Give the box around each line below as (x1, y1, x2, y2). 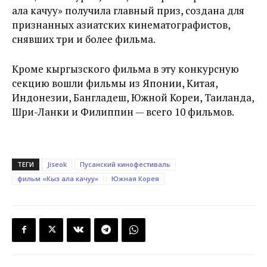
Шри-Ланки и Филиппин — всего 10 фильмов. (12, 104, 234, 119)
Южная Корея (111, 173, 159, 183)
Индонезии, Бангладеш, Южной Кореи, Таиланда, (12, 90, 254, 104)
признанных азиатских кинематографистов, (12, 17, 230, 32)
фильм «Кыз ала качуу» (17, 173, 98, 183)
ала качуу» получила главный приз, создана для (12, 3, 244, 17)
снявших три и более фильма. (12, 32, 157, 46)
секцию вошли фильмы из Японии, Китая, (12, 76, 218, 90)
